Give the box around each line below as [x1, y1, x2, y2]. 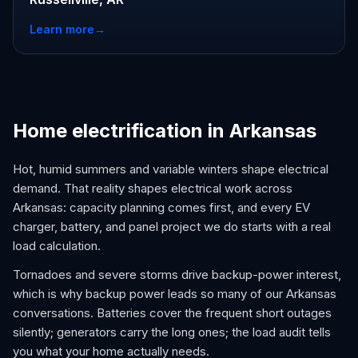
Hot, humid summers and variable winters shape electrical [13, 161, 328, 177]
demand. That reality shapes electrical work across [13, 181, 292, 196]
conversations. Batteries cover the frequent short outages [13, 305, 332, 320]
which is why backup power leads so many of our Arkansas [13, 286, 336, 301]
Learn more [30, 22, 94, 36]
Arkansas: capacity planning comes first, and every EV [13, 200, 310, 215]
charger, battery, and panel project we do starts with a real [13, 219, 331, 234]
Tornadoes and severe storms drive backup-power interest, [13, 267, 341, 282]
